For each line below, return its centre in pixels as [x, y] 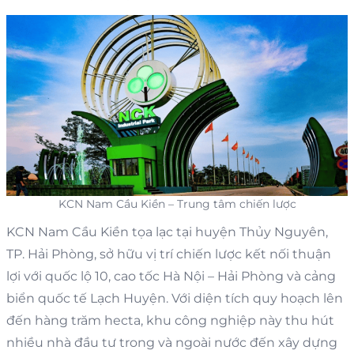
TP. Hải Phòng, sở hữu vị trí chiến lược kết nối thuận [169, 254]
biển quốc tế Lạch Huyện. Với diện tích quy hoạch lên [175, 298]
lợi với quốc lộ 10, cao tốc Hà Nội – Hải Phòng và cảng [171, 276]
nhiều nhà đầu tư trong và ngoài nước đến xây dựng [172, 342]
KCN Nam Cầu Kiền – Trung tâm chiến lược [177, 203]
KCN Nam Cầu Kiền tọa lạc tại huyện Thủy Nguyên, [167, 232]
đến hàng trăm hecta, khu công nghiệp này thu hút [170, 320]
